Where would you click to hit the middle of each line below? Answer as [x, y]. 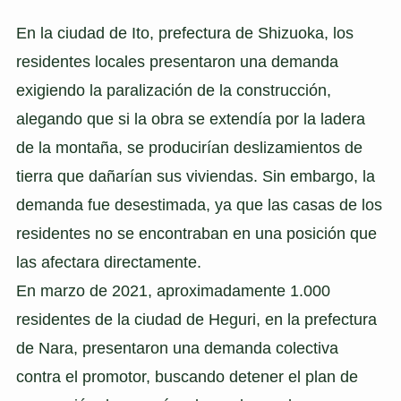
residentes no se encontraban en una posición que [196, 233]
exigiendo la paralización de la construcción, [173, 90]
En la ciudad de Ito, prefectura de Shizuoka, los [184, 33]
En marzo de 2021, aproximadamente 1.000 [173, 290]
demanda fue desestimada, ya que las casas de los [199, 205]
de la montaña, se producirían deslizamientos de [189, 147]
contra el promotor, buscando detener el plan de [187, 376]
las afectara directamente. [108, 262]
